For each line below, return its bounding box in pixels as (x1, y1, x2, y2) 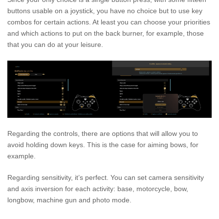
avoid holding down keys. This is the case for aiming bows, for (7, 141, 198, 149)
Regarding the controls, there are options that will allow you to (7, 130, 198, 138)
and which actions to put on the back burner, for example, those (7, 29, 204, 37)
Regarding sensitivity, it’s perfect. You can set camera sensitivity (7, 174, 204, 182)
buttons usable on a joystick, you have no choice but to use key (7, 6, 202, 15)
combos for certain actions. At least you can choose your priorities (7, 18, 210, 26)
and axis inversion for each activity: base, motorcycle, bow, (7, 185, 188, 193)
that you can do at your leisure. (7, 40, 103, 48)
